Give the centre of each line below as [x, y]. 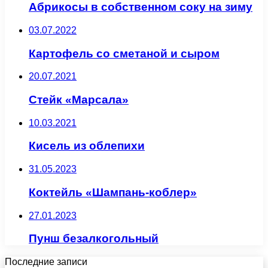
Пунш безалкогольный [94, 239]
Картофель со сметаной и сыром [124, 53]
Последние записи [46, 262]
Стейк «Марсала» [79, 99]
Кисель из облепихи [87, 146]
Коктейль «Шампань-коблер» [113, 192]
